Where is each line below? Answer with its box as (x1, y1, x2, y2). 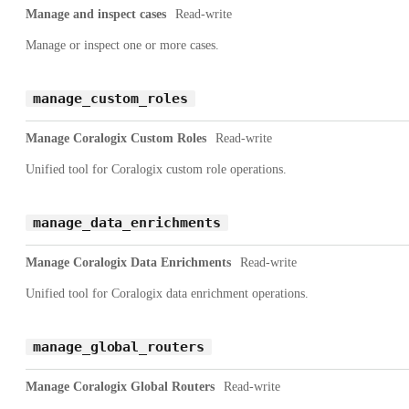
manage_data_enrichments (33, 214, 221, 231)
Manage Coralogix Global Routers (26, 379, 215, 393)
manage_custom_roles (33, 89, 188, 107)
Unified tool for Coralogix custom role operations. (26, 162, 287, 176)
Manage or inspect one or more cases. (26, 37, 219, 52)
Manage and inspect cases (26, 6, 166, 21)
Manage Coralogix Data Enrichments (26, 255, 231, 269)
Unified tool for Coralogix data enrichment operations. (26, 286, 309, 300)
